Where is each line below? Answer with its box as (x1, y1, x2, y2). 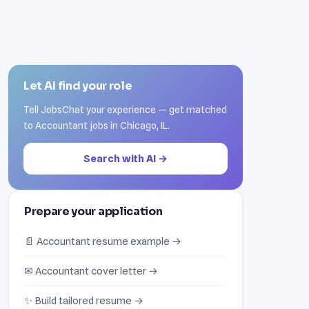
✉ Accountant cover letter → (24, 264, 158, 277)
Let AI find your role (23, 78, 132, 93)
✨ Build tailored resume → (24, 294, 143, 306)
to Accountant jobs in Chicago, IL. (23, 119, 170, 131)
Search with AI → (83, 152, 168, 164)
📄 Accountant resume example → (24, 235, 181, 247)
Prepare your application (24, 203, 163, 219)
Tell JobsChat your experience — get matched (23, 103, 227, 115)
